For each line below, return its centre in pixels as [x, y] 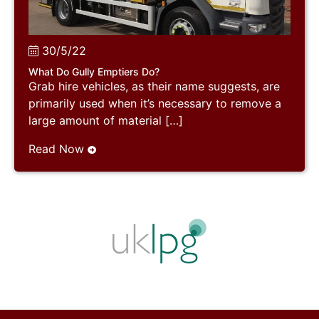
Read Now [58, 148]
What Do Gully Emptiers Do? [94, 71]
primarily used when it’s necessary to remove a [155, 103]
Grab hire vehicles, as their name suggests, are [154, 86]
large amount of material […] [106, 120]
